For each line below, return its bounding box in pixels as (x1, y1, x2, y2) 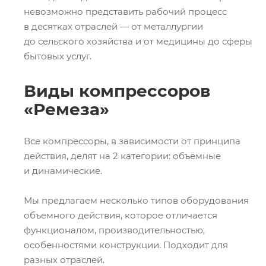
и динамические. (24, 164, 102, 176)
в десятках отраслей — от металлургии (24, 21, 203, 32)
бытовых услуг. (24, 50, 91, 62)
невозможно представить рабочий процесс (24, 6, 227, 17)
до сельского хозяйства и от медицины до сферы (24, 36, 252, 47)
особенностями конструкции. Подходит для (24, 239, 228, 251)
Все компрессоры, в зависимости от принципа (24, 135, 240, 147)
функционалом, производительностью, (24, 224, 205, 236)
